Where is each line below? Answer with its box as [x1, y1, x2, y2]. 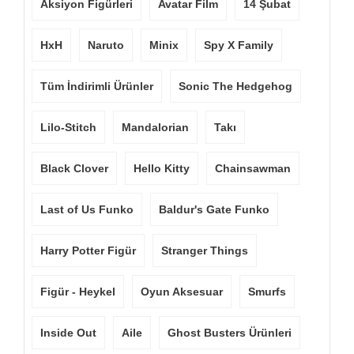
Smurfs [248, 285, 286, 298]
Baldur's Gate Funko [159, 203, 269, 216]
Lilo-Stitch [40, 121, 96, 134]
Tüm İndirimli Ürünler [40, 80, 153, 92]
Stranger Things [161, 244, 248, 257]
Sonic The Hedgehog [179, 80, 292, 92]
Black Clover [40, 162, 108, 175]
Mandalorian [122, 121, 189, 134]
